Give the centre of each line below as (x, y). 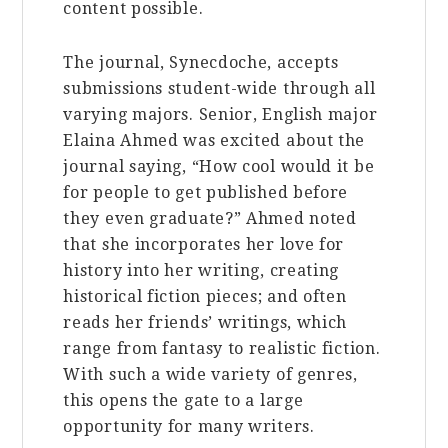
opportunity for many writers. (189, 426)
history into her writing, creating (201, 270)
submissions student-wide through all (219, 88)
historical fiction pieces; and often (205, 296)
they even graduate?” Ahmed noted (210, 218)
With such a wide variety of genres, (210, 374)
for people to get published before (206, 192)
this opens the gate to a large (183, 400)
